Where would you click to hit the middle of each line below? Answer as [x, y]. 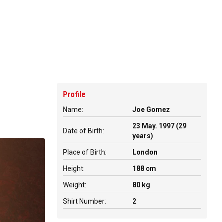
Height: [74, 168]
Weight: [75, 185]
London [145, 152]
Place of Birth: [85, 152]
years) [142, 136]
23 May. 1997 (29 [159, 126]
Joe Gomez [151, 110]
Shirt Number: [84, 201]
